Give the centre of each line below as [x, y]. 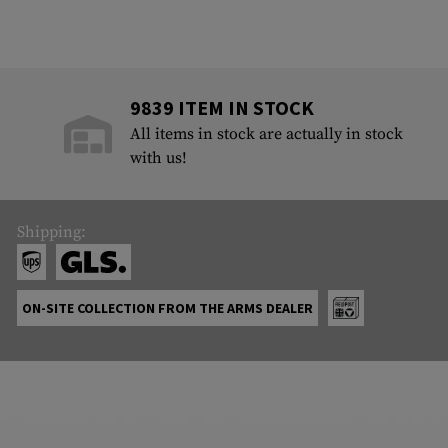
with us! [159, 158]
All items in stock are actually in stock [267, 134]
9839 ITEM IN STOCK [222, 108]
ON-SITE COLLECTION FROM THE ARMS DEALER [167, 308]
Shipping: [51, 232]
